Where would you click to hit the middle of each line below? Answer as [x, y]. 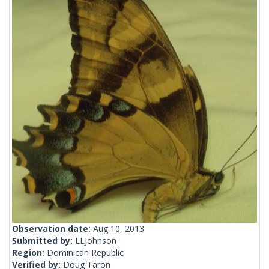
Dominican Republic [85, 253]
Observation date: [53, 229]
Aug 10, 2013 [119, 229]
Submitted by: [44, 241]
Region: [29, 253]
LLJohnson [96, 241]
